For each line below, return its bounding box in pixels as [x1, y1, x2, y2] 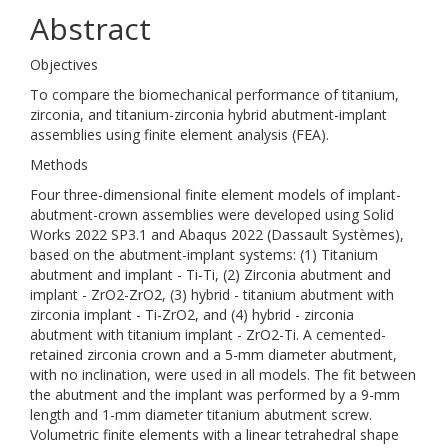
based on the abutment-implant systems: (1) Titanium [30, 245, 378, 264]
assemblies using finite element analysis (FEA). [30, 125, 329, 144]
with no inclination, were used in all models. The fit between [30, 365, 416, 384]
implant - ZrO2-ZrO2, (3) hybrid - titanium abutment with [30, 285, 394, 304]
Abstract [30, 8, 151, 49]
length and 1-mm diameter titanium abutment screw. [30, 405, 372, 424]
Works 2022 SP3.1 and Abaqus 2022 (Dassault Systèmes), [30, 225, 404, 244]
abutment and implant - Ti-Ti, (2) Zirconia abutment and [30, 265, 391, 284]
